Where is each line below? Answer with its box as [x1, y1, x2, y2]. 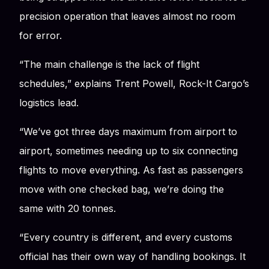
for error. [19, 29, 62, 41]
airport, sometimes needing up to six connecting [19, 144, 238, 157]
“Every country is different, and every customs [19, 231, 232, 243]
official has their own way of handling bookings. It [19, 250, 246, 262]
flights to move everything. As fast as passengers [19, 163, 243, 176]
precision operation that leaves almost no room [19, 10, 235, 22]
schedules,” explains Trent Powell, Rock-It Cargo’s [19, 77, 249, 89]
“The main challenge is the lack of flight [19, 58, 199, 70]
